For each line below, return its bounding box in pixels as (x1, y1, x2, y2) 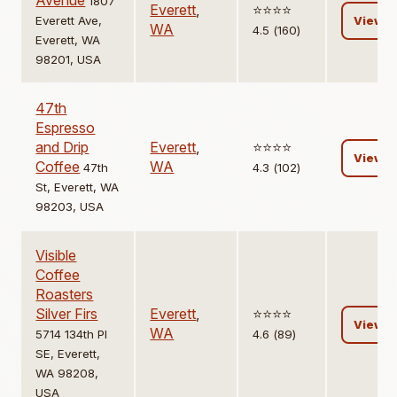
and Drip (35, 138, 90, 157)
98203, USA (35, 199, 105, 214)
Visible (35, 246, 77, 265)
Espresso (35, 119, 96, 137)
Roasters (35, 285, 94, 304)
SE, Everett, (35, 346, 101, 362)
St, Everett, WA (35, 180, 120, 195)
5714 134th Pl (35, 327, 108, 342)
